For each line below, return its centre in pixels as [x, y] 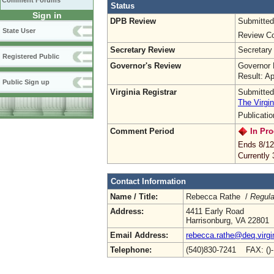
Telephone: [131, 250]
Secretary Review [143, 50]
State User [19, 31]
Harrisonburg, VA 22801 [228, 220]
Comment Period [142, 131]
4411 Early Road [215, 211]
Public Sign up [26, 82]
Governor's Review [146, 65]
